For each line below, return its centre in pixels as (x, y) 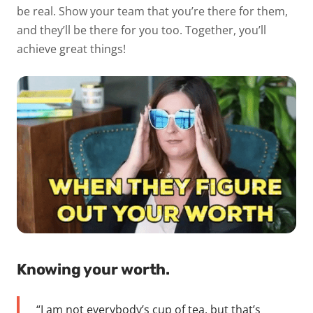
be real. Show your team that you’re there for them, (152, 11)
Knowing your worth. (95, 270)
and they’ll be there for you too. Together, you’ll (141, 30)
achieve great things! (71, 49)
